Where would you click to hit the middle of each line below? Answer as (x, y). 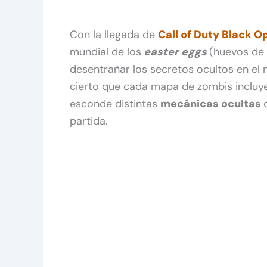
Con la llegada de (114, 34)
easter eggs (175, 52)
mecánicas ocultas (212, 103)
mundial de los (105, 52)
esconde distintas (115, 103)
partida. (89, 121)
